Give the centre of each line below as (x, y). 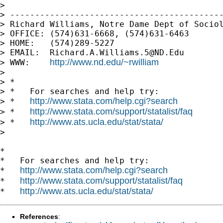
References (39, 216)
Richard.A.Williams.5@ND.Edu (117, 52)
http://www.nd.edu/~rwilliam (104, 62)
